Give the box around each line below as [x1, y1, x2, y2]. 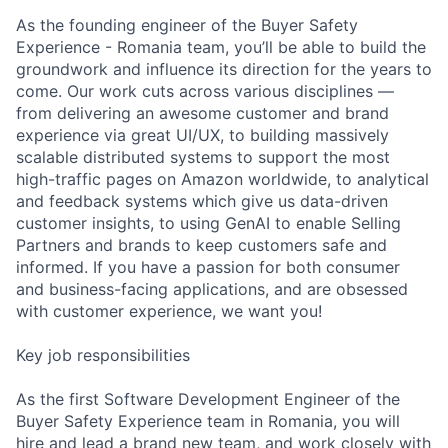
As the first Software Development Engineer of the [16, 388, 400, 409]
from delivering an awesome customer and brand [16, 102, 389, 123]
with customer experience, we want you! [16, 300, 322, 321]
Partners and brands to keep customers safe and [16, 234, 387, 255]
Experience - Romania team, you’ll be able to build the [16, 36, 426, 57]
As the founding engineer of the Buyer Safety [16, 14, 358, 35]
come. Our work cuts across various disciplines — [16, 80, 394, 101]
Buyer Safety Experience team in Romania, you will [16, 410, 400, 431]
